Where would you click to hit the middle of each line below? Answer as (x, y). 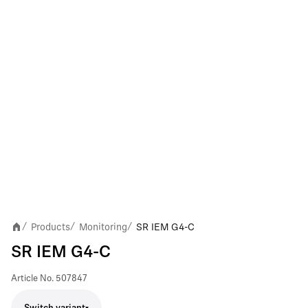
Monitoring (103, 227)
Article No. (32, 279)
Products (51, 227)
